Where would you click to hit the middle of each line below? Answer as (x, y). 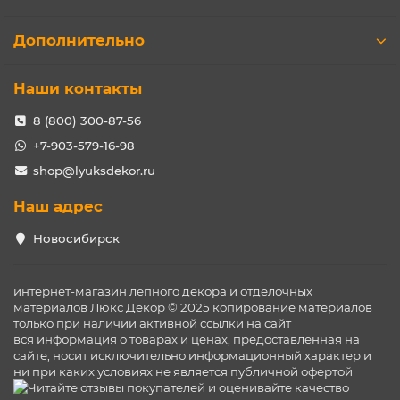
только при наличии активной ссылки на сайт (152, 323)
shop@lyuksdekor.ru (94, 171)
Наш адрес (58, 206)
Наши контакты (78, 88)
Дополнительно (79, 40)
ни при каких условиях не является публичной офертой (183, 371)
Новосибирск (76, 238)
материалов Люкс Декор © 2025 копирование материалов (193, 307)
